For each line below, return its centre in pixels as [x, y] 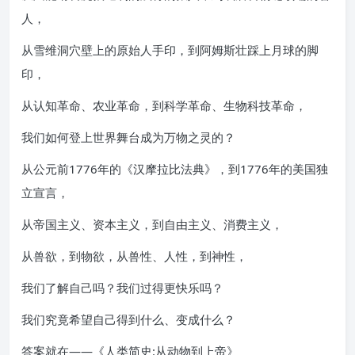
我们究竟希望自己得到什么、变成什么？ [128, 319]
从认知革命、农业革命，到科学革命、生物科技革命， [164, 105]
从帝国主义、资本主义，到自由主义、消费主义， [152, 224]
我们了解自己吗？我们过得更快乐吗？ [122, 287]
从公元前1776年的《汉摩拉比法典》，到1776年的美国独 [175, 168]
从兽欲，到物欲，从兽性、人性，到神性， [134, 256]
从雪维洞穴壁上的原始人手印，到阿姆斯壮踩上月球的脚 [170, 50]
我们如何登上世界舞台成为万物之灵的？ [128, 137]
